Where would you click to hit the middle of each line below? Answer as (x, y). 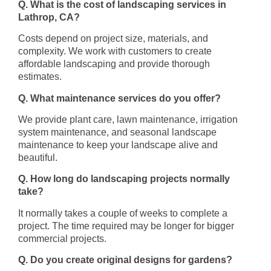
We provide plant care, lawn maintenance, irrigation (128, 119)
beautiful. (38, 158)
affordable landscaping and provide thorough (114, 64)
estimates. (40, 77)
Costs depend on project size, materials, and (113, 39)
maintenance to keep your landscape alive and (118, 145)
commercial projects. (62, 238)
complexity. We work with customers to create (115, 51)
